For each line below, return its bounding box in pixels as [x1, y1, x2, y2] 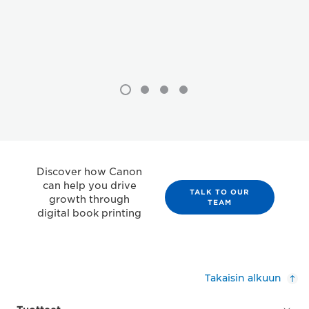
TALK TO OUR [190, 188, 250, 197]
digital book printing [37, 207, 141, 219]
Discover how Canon [37, 166, 142, 177]
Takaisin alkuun [205, 271, 281, 284]
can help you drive [42, 179, 137, 191]
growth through [49, 193, 130, 205]
